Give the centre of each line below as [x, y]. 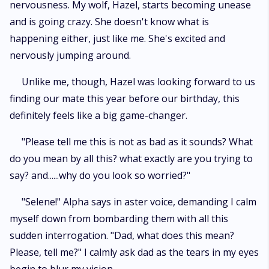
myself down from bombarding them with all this [119, 219]
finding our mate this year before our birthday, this [125, 98]
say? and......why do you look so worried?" [100, 175]
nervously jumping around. [70, 55]
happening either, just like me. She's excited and [117, 38]
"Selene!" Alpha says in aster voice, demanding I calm [139, 202]
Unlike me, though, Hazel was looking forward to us [138, 82]
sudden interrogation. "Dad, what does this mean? [122, 235]
